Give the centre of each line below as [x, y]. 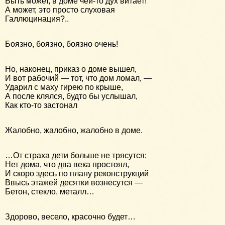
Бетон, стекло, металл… [50, 191]
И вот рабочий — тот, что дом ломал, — [78, 78]
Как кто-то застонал [41, 105]
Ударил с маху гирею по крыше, [64, 87]
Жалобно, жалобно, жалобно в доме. [74, 130]
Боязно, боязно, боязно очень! [62, 44]
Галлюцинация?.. [37, 19]
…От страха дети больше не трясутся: [76, 155]
